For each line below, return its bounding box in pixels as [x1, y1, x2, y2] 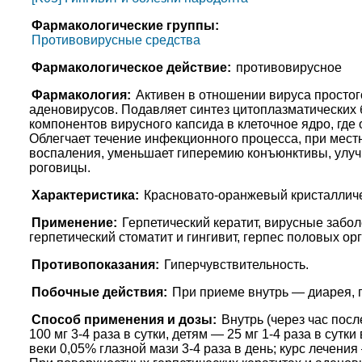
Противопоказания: [31, 258, 159, 272]
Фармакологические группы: [31, 19, 219, 33]
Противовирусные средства [31, 33, 200, 48]
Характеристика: [31, 188, 139, 203]
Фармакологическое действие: [31, 61, 231, 75]
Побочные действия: [31, 285, 167, 300]
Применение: [31, 216, 117, 230]
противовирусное [235, 61, 342, 75]
